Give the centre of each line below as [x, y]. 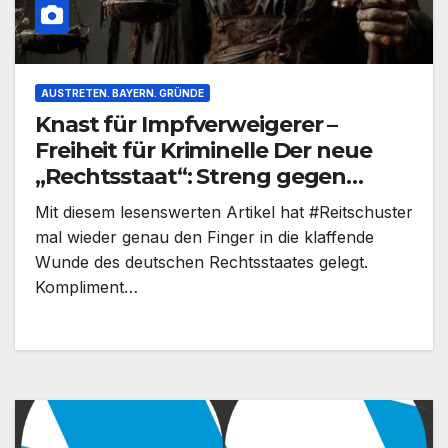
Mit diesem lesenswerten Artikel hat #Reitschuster [224, 212]
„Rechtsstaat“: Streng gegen [191, 177]
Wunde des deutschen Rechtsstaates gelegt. [201, 262]
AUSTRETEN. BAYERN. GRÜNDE [122, 93]
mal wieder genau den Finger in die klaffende [204, 237]
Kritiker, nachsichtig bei [161, 203]
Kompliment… [86, 287]
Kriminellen [96, 229]
